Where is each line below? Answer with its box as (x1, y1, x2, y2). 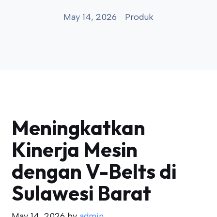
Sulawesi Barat (12, 180, 151, 206)
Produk (125, 12, 154, 22)
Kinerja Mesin (12, 137, 138, 162)
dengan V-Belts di (12, 158, 176, 184)
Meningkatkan (12, 115, 145, 140)
